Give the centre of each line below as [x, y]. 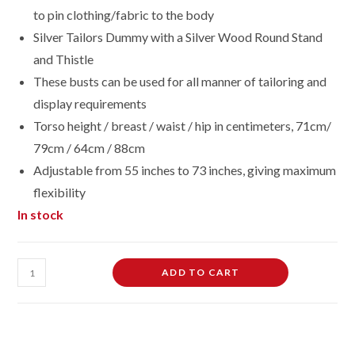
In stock [41, 215]
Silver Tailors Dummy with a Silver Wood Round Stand [178, 37]
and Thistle [64, 59]
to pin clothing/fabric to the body [124, 15]
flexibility [60, 193]
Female [34, 268]
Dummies [40, 327]
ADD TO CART [201, 273]
